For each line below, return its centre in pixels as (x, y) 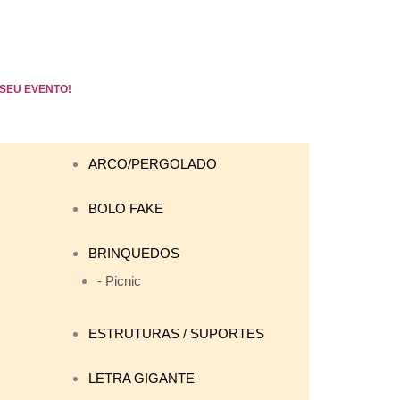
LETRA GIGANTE (142, 379)
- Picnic (119, 280)
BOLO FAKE (126, 209)
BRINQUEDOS (134, 254)
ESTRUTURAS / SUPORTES (176, 334)
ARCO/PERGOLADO (153, 164)
